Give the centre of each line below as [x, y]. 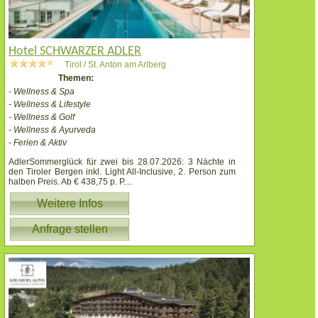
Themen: [76, 78]
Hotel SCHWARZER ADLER [75, 52]
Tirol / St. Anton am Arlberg [115, 65]
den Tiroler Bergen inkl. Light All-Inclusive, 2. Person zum [122, 172]
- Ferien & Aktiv [38, 143]
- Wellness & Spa [42, 92]
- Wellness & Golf [42, 117]
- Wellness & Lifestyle [50, 105]
